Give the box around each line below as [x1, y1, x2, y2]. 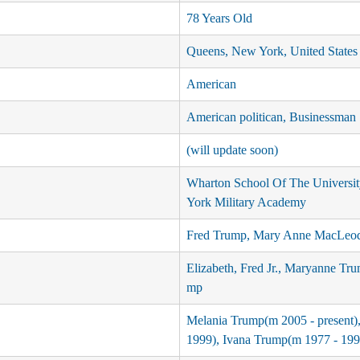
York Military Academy [186, 195, 306, 210]
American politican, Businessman [186, 110, 356, 125]
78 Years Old [186, 11, 252, 26]
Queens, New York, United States [186, 44, 358, 59]
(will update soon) [186, 143, 278, 157]
